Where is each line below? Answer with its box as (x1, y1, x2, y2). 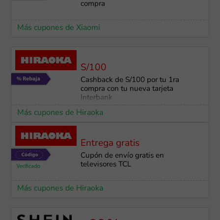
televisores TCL (80, 161, 131, 169)
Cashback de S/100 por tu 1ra (80, 77, 179, 84)
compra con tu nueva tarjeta (80, 85, 173, 93)
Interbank (80, 94, 112, 102)
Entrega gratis (80, 138, 139, 148)
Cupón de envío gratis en (80, 152, 164, 160)
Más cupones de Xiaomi (17, 24, 100, 32)
